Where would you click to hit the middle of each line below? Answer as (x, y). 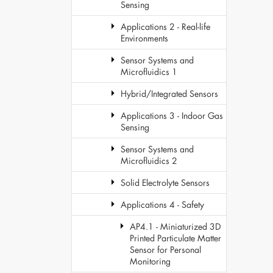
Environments (144, 38)
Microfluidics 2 (149, 161)
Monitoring (150, 261)
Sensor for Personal (165, 250)
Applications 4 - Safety (162, 204)
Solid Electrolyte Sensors (165, 183)
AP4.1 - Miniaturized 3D (175, 226)
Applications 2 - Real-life (165, 27)
